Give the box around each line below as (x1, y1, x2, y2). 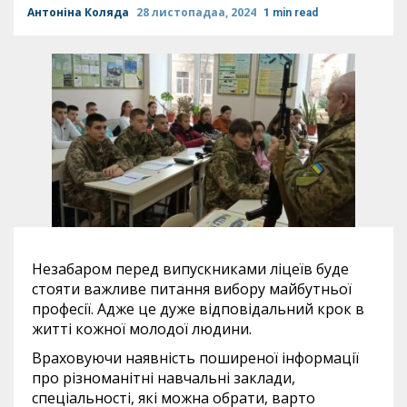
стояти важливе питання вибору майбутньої (32, 278, 352, 299)
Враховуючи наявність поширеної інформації (32, 347, 359, 368)
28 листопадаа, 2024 (136, 5, 259, 20)
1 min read (263, 6, 318, 19)
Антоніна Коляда (27, 5, 132, 20)
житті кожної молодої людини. (32, 318, 252, 339)
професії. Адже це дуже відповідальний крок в (32, 298, 364, 319)
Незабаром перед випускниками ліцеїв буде (32, 258, 349, 279)
